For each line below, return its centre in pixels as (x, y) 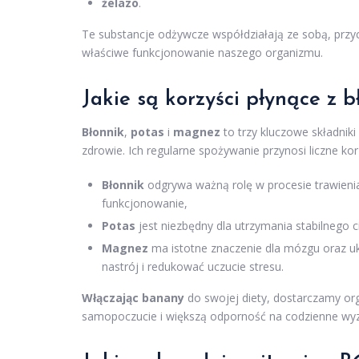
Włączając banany (133, 298)
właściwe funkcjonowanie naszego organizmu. (202, 53)
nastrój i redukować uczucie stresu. (193, 267)
